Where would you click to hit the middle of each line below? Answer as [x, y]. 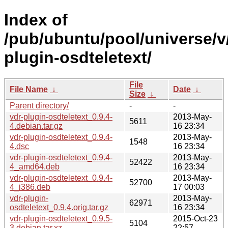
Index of [36, 20]
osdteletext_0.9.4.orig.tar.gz [59, 207]
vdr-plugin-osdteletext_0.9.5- [61, 218]
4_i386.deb [30, 187]
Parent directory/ [39, 105]
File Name [29, 89]
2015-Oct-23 [195, 218]
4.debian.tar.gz [36, 126]
